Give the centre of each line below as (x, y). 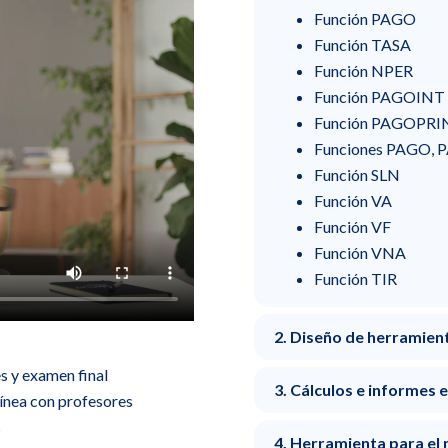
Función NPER (363, 70)
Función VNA (360, 252)
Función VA (353, 200)
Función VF (352, 226)
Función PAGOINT (379, 96)
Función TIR (355, 278)
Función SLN (357, 174)
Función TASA (362, 44)
